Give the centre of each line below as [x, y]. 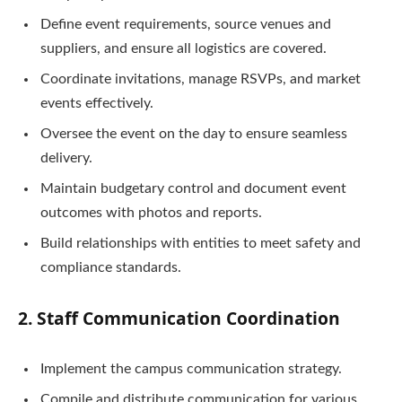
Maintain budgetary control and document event [193, 189]
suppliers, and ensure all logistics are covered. [184, 49]
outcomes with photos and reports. [151, 213]
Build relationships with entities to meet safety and [201, 244]
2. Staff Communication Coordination [179, 319]
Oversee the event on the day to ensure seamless [194, 134]
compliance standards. [111, 268]
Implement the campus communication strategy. [191, 368]
